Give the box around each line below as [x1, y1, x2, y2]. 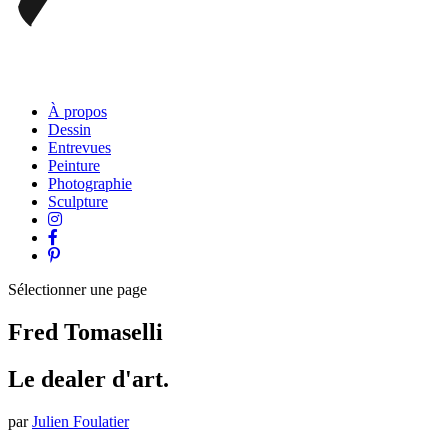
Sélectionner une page [8, 281, 147, 298]
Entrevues [48, 139, 111, 156]
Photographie [48, 175, 132, 192]
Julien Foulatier [32, 412, 129, 430]
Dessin [48, 121, 91, 138]
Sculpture [48, 193, 108, 210]
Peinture [48, 157, 100, 174]
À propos [48, 103, 107, 120]
